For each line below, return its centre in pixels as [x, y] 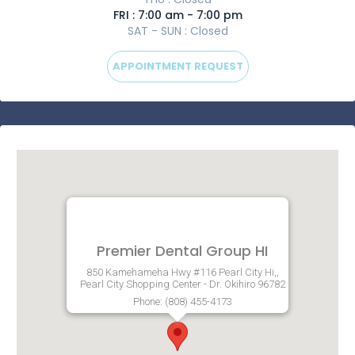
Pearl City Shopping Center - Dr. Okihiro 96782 [182, 284]
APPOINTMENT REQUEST [177, 66]
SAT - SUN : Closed [177, 31]
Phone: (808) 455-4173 [182, 302]
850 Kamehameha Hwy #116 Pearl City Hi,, [182, 272]
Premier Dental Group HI [182, 251]
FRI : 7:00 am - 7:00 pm [177, 15]
